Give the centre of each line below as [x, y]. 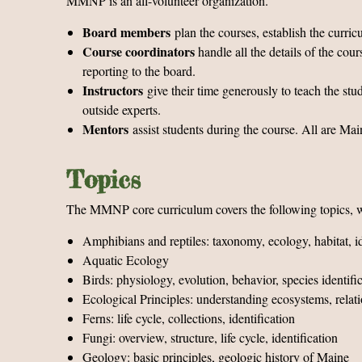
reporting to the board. [139, 71]
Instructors [113, 90]
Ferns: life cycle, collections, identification [189, 318]
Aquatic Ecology [126, 260]
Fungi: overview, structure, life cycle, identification [210, 337]
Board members [126, 32]
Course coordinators [139, 51]
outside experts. [122, 109]
